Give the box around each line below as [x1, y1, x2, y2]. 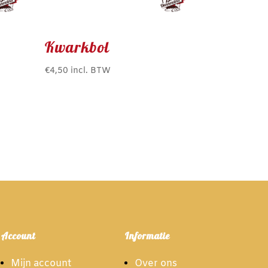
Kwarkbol [45, 36, 110, 59]
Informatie [125, 229, 170, 243]
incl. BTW [71, 65, 111, 77]
